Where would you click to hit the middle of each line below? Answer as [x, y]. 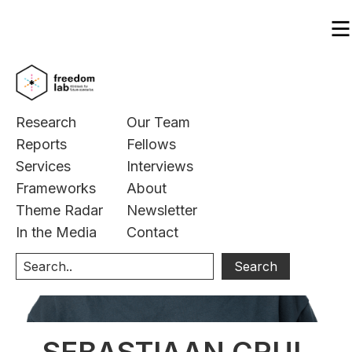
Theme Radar [59, 210]
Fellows [151, 144]
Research [46, 122]
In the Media [56, 232]
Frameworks [56, 188]
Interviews [160, 166]
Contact [152, 232]
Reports [41, 144]
